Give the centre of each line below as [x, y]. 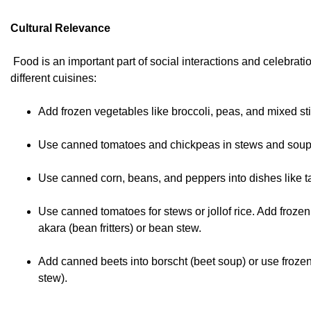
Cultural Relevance [60, 28]
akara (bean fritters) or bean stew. [120, 228]
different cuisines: [53, 78]
